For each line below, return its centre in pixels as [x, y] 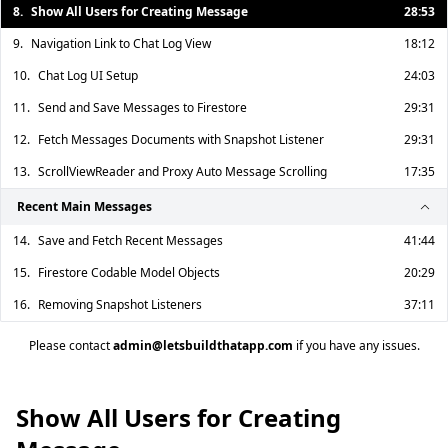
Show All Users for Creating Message [139, 11]
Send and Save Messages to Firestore [142, 107]
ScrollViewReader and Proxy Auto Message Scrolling [182, 171]
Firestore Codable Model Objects [129, 272]
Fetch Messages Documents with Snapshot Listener [181, 139]
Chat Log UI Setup [88, 75]
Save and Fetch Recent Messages [130, 240]
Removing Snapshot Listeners [120, 304]
